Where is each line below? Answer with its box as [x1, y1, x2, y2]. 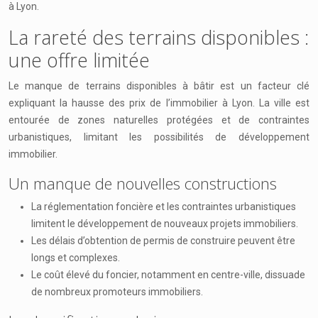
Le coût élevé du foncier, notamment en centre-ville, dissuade [31, 269, 305, 280]
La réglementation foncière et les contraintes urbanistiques [31, 201, 296, 212]
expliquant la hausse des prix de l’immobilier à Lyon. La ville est [9, 97, 309, 109]
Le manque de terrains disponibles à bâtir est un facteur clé [9, 80, 309, 92]
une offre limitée [9, 47, 150, 73]
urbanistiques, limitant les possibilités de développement [9, 131, 309, 143]
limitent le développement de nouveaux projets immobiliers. [31, 218, 298, 229]
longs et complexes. [31, 252, 120, 263]
